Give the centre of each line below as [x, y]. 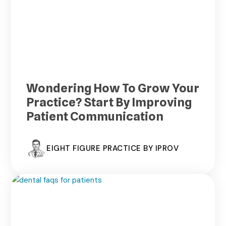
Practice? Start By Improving [109, 102]
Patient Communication [95, 116]
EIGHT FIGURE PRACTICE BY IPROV [113, 149]
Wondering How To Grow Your [113, 88]
